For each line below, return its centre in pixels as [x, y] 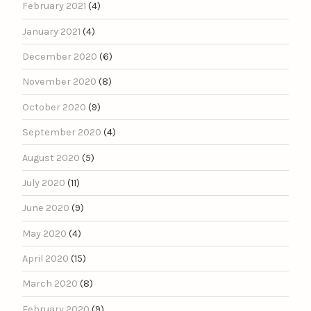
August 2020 [51, 158]
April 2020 [45, 259]
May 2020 [44, 233]
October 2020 [54, 107]
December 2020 [60, 57]
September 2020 [62, 133]
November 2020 [59, 82]
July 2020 [44, 183]
